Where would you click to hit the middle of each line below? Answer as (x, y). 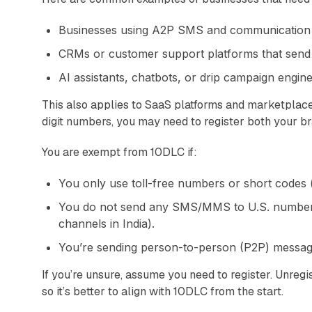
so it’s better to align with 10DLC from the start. (163, 291)
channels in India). (107, 223)
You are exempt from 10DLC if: (119, 152)
